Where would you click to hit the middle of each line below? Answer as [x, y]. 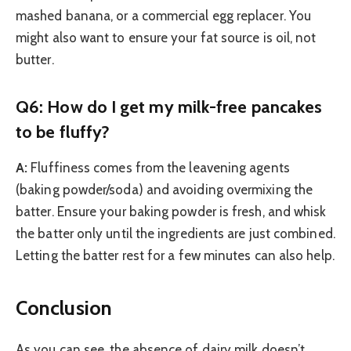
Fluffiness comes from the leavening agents [159, 168]
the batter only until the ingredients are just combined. [175, 234]
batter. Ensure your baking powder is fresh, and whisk [171, 212]
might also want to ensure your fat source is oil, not [166, 38]
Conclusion [64, 308]
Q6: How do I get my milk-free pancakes [169, 106]
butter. [35, 60]
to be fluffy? [63, 131]
